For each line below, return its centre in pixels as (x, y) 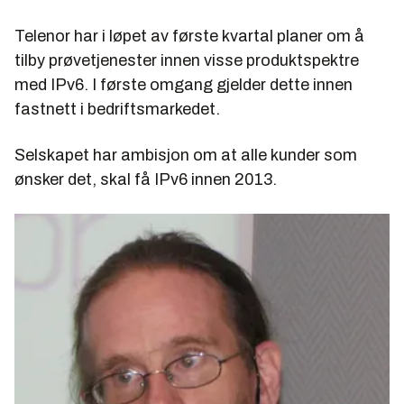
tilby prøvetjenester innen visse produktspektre (187, 61)
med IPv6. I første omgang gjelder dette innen (184, 85)
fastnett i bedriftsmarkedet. (117, 110)
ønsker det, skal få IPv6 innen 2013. (146, 180)
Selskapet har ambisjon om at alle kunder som (186, 156)
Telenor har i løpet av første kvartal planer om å (189, 37)
